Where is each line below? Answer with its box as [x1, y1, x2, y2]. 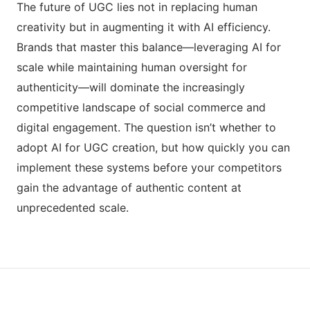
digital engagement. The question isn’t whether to [17, 120, 276, 134]
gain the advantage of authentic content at [17, 180, 241, 194]
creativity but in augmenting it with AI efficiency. [17, 19, 271, 34]
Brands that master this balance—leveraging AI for [17, 39, 281, 54]
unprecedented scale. [17, 200, 129, 215]
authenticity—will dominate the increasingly [17, 80, 245, 94]
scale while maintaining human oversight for [17, 60, 247, 74]
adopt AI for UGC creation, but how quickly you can [17, 140, 290, 154]
